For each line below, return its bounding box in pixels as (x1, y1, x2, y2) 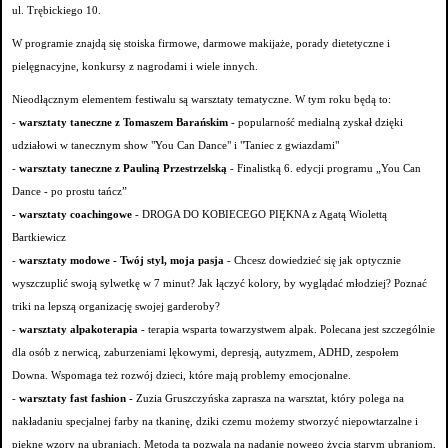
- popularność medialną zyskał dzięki (228, 117, 403, 129)
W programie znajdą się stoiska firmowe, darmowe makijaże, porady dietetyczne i (12, 38, 390, 50)
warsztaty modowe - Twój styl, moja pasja (19, 255, 224, 267)
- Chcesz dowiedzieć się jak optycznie (224, 255, 401, 267)
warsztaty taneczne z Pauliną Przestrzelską (16, 163, 227, 175)
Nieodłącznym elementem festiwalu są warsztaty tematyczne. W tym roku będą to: (12, 94, 391, 106)
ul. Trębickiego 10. (12, 5, 101, 17)
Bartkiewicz (12, 232, 66, 244)
